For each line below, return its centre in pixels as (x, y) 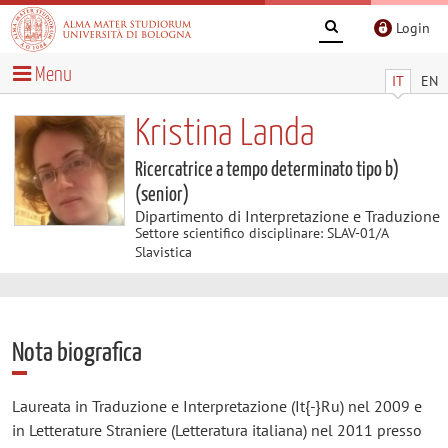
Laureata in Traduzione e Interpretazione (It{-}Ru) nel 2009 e (216, 405)
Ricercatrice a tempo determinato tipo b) (266, 169)
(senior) (161, 194)
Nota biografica (76, 353)
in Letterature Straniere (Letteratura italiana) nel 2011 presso (216, 429)
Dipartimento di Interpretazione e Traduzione (287, 215)
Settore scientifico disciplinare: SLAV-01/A (261, 232)
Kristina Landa (224, 134)
